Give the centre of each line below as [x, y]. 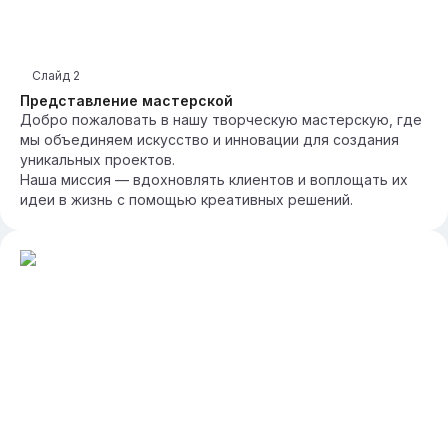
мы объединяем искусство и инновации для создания [209, 139]
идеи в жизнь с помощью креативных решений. [186, 199]
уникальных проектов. [97, 159]
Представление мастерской [126, 100]
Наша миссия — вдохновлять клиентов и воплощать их [214, 179]
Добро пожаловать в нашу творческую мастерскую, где [221, 119]
